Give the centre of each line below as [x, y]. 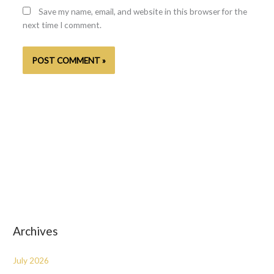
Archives [36, 231]
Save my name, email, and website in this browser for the [143, 12]
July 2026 [31, 260]
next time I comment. [62, 25]
